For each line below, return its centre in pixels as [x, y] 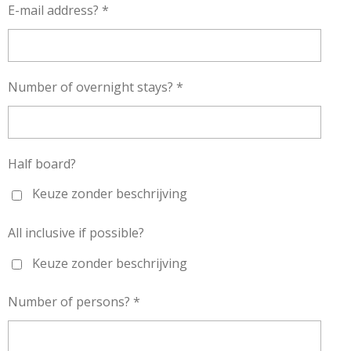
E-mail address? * [58, 11]
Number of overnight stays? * [96, 87]
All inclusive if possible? [76, 233]
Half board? [42, 164]
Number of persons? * [74, 302]
